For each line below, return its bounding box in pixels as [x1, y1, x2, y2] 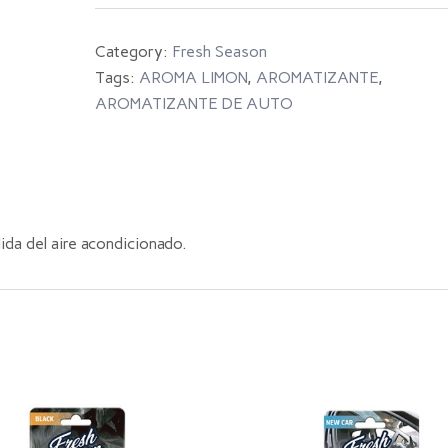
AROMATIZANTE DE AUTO [94, 94, 293, 113]
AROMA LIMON [138, 68, 247, 87]
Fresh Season [171, 42, 267, 61]
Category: [94, 42, 172, 61]
